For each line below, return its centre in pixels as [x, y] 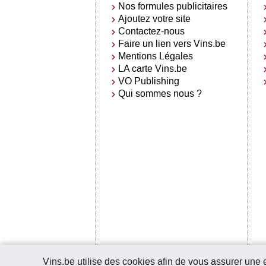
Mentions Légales [156, 56]
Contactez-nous [152, 31]
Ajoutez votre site [155, 18]
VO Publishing [149, 81]
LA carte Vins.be [153, 68]
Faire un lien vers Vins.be [172, 43]
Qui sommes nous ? [160, 93]
